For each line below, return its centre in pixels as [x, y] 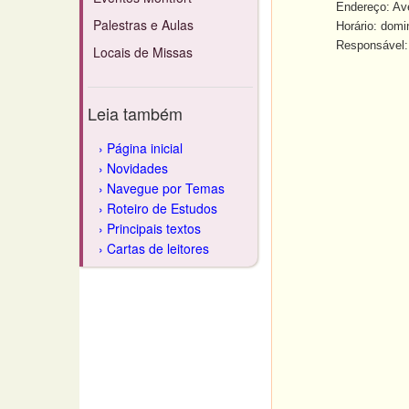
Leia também [135, 113]
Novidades [137, 168]
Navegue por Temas [166, 188]
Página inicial [145, 148]
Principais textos [154, 228]
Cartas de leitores [158, 248]
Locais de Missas [143, 52]
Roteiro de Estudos [162, 208]
